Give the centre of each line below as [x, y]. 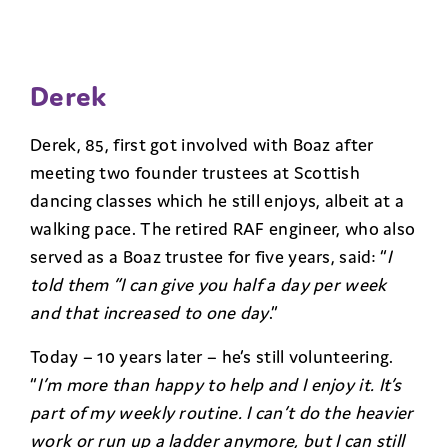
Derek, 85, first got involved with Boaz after [202, 144]
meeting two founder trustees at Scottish [195, 172]
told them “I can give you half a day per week [208, 284]
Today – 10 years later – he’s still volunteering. [212, 356]
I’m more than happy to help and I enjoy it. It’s [219, 384]
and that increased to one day [149, 312]
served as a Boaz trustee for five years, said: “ [209, 256]
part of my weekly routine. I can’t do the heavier [222, 412]
